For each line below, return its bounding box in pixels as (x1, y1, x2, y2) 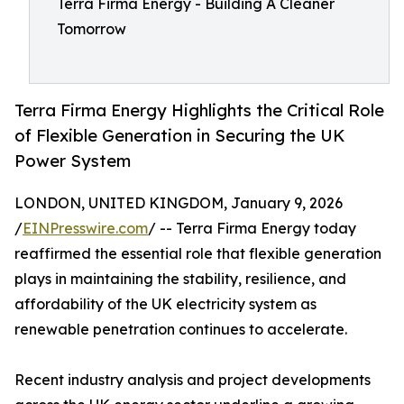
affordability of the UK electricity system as (14, 295, 317, 314)
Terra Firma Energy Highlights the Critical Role (14, 100, 384, 121)
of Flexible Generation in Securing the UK (14, 125, 345, 146)
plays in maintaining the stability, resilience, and (14, 270, 346, 289)
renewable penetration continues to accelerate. (14, 320, 347, 339)
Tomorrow (57, 20, 126, 38)
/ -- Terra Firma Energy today (148, 219, 356, 238)
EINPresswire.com (23, 219, 148, 238)
